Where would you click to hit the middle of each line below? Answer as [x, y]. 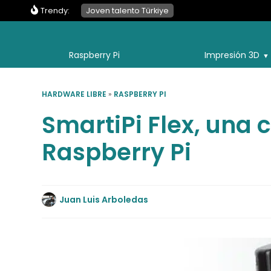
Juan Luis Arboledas [104, 199]
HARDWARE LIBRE [74, 94]
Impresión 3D [232, 55]
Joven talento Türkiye [128, 11]
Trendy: [55, 10]
